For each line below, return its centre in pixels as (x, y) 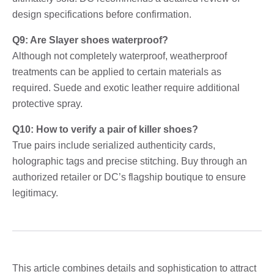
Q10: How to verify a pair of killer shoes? (105, 129)
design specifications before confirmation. (102, 14)
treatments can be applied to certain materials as (117, 72)
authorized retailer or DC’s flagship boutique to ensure (129, 177)
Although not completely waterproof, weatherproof (120, 56)
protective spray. (47, 103)
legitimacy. (35, 193)
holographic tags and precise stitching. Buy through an (130, 161)
